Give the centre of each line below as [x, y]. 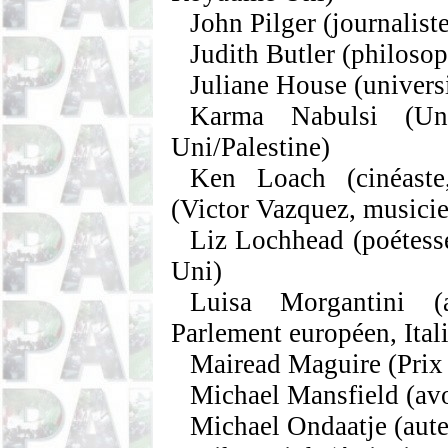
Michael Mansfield [295, 395]
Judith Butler [263, 54]
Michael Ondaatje [289, 426]
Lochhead [290, 240]
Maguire [335, 364]
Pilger [283, 23]
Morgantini [343, 302]
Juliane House [269, 85]
